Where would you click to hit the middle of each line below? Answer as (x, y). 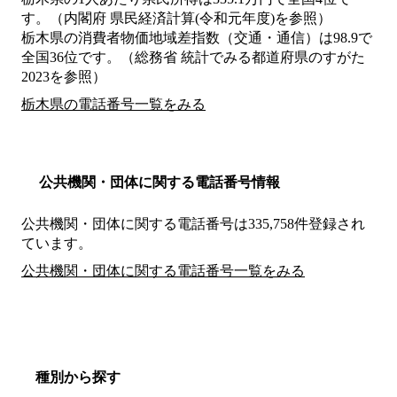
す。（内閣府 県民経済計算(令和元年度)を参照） (176, 19)
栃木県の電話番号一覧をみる (113, 105)
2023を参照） (64, 77)
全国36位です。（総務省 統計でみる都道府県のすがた (193, 58)
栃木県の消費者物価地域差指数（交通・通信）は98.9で (197, 38)
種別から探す (78, 378)
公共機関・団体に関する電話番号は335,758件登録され (193, 224)
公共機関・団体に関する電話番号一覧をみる (163, 271)
